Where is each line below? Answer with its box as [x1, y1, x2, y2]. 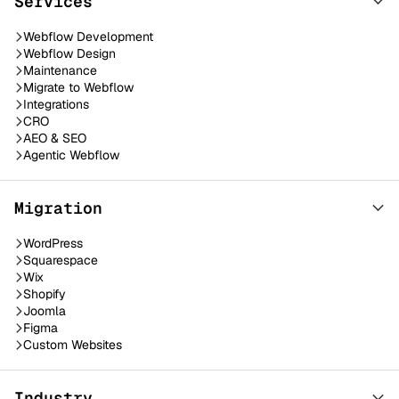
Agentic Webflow [23, 146, 119, 163]
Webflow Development [23, 28, 153, 45]
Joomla [23, 302, 66, 319]
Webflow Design [23, 45, 116, 61]
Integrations [23, 95, 89, 112]
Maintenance [23, 61, 97, 78]
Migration [14, 197, 102, 218]
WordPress [23, 234, 83, 251]
